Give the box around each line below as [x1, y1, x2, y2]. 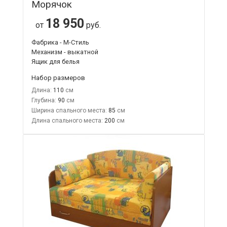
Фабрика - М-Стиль [31, 38, 89, 46]
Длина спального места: [31, 117, 103, 124]
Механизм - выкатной [31, 48, 98, 56]
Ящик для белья [31, 57, 80, 65]
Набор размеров [31, 73, 85, 82]
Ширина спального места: [31, 106, 107, 114]
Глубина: [31, 96, 56, 104]
